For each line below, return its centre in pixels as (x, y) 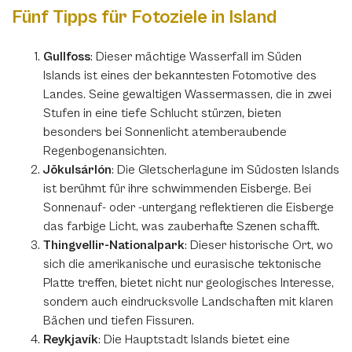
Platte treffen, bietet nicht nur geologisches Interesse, (189, 283)
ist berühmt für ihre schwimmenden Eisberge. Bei (177, 189)
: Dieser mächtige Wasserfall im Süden (196, 57)
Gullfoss (67, 57)
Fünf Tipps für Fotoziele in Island (144, 17)
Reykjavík (71, 339)
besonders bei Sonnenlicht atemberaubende (165, 132)
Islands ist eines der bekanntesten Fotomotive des (180, 75)
